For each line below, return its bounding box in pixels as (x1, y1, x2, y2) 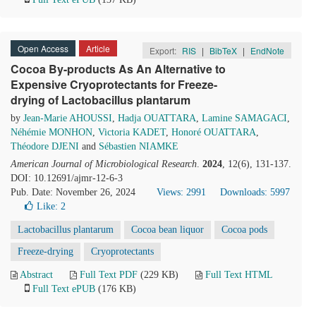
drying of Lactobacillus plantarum (11, 92, 190, 108)
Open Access (18, 42, 68, 54)
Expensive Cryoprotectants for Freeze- (11, 76, 217, 92)
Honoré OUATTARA (171, 127, 256, 138)
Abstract (20, 269, 53, 280)
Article (86, 42, 110, 54)
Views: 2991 (157, 187, 206, 197)
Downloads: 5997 (220, 187, 290, 197)
